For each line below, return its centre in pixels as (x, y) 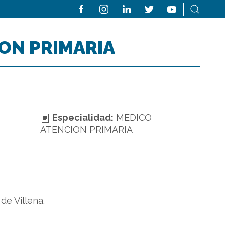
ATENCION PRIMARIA (86, 129)
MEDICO (134, 117)
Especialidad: (82, 117)
